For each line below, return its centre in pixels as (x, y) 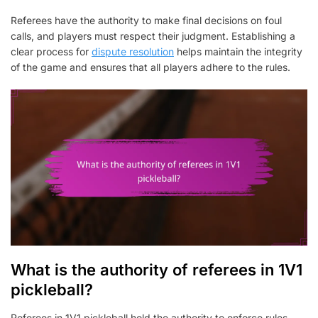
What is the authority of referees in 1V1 (157, 269)
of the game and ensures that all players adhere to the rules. (150, 67)
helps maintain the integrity (238, 52)
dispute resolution (133, 52)
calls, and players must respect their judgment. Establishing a (153, 36)
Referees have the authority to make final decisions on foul (146, 21)
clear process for (51, 52)
